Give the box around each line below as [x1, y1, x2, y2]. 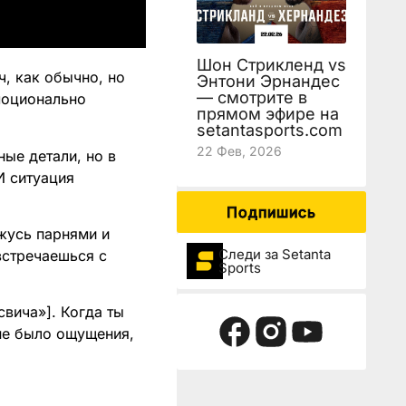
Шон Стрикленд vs [196, 55, 346, 74]
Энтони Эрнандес [196, 72, 340, 91]
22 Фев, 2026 [196, 143, 282, 159]
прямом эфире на [196, 104, 339, 123]
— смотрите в [196, 88, 307, 107]
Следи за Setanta [217, 246, 331, 263]
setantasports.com [196, 121, 343, 140]
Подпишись [226, 203, 316, 221]
